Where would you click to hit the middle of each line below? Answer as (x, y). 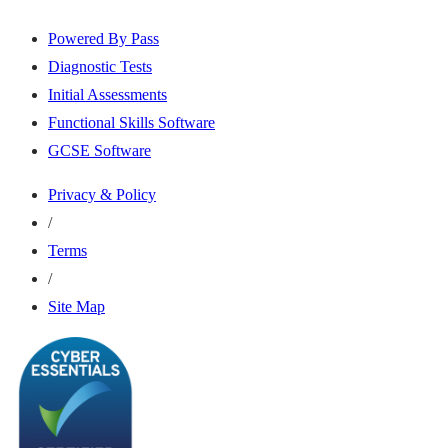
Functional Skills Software (131, 123)
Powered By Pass (103, 39)
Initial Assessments (107, 95)
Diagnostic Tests (100, 67)
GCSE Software (99, 151)
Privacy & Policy (102, 195)
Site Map (76, 307)
